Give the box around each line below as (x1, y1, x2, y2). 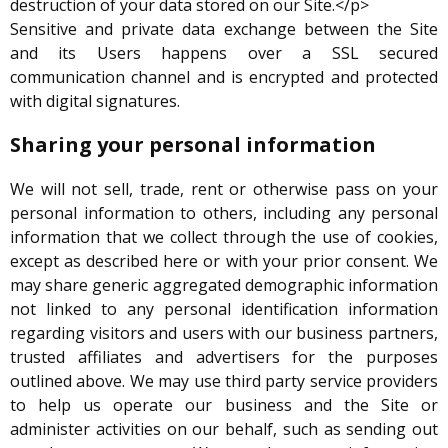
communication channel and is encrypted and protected (10, 66, 438, 89)
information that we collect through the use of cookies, (10, 226, 438, 249)
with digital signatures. (10, 90, 180, 113)
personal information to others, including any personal (10, 202, 438, 225)
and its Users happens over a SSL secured (10, 42, 438, 65)
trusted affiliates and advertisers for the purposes (10, 346, 438, 369)
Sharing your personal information (10, 131, 376, 159)
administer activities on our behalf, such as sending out (10, 418, 438, 441)
